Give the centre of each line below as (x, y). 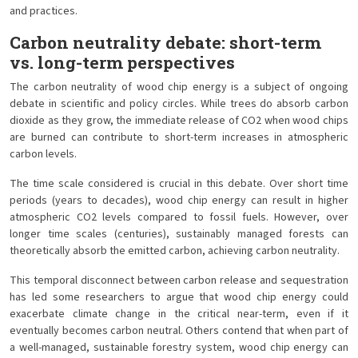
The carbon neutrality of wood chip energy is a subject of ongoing (179, 87)
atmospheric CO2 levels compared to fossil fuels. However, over (179, 217)
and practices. (44, 11)
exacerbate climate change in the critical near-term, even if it (179, 314)
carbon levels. (43, 154)
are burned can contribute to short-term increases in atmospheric (179, 137)
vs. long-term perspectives (122, 62)
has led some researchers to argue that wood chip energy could (179, 297)
